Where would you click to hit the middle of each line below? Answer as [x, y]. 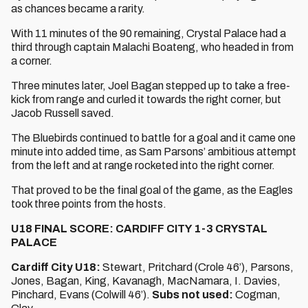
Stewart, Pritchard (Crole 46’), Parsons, [198, 267]
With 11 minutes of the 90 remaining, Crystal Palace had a [148, 33]
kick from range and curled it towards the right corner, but [146, 99]
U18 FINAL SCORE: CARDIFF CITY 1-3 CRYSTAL [139, 229]
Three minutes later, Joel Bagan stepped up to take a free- [151, 86]
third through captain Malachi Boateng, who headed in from [152, 47]
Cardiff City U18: [57, 267]
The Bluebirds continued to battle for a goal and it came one [153, 138]
